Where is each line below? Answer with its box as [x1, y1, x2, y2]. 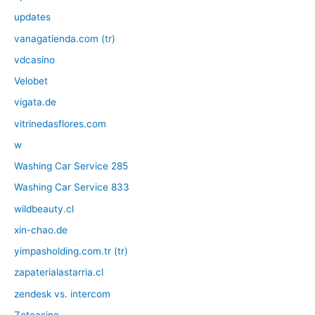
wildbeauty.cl [14, 202, 74, 214]
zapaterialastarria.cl [14, 266, 103, 278]
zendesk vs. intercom [14, 288, 110, 300]
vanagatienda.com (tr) [14, 32, 115, 44]
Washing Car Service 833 [14, 181, 129, 193]
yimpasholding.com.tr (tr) [14, 245, 128, 257]
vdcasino [14, 53, 55, 65]
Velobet [14, 75, 48, 87]
